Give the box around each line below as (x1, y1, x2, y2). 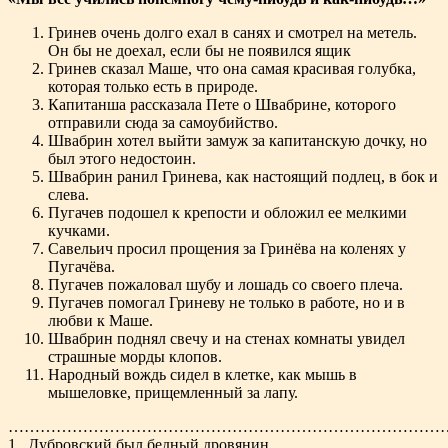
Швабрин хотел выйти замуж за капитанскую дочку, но (48, 132, 427, 150)
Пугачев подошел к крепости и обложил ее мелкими (48, 204, 407, 222)
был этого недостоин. (48, 150, 196, 168)
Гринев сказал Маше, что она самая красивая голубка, (48, 60, 416, 78)
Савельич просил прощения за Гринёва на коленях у (48, 240, 406, 258)
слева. (48, 186, 89, 204)
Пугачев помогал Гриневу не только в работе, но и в (48, 294, 405, 312)
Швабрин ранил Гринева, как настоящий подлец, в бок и (48, 168, 438, 186)
